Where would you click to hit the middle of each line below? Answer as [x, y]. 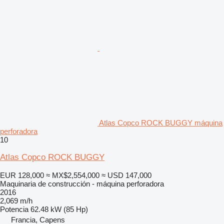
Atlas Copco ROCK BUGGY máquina [161, 122]
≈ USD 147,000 [126, 175]
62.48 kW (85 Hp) [59, 209]
